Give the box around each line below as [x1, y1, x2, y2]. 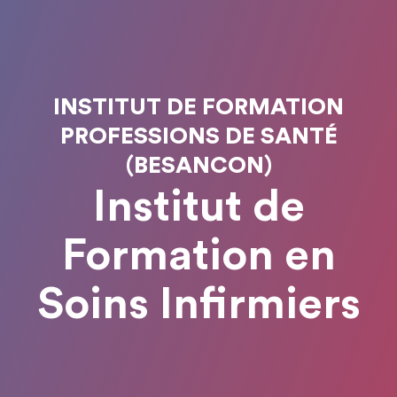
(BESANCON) [125, 154, 272, 177]
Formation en [61, 234, 336, 278]
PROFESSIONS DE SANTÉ [59, 125, 338, 148]
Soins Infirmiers [36, 283, 361, 327]
